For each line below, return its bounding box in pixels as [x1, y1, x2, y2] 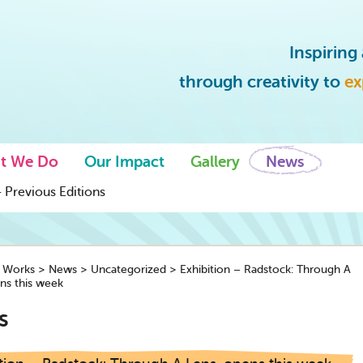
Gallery [190, 153, 240, 172]
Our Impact [83, 153, 164, 172]
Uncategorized [90, 263, 166, 276]
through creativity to [178, 72, 344, 92]
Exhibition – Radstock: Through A [179, 263, 351, 276]
